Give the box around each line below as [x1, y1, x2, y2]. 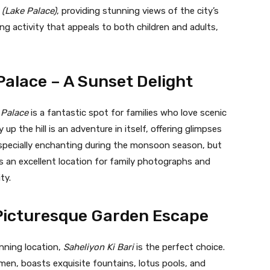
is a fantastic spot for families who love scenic [28, 107, 227, 118]
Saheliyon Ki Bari [63, 241, 134, 253]
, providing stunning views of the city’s [57, 5, 219, 16]
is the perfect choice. [134, 241, 225, 253]
